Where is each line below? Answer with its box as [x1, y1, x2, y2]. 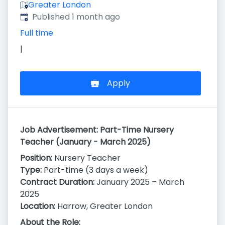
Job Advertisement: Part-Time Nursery [20, 124, 174, 136]
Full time [20, 27, 53, 39]
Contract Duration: [20, 176, 94, 188]
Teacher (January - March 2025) [20, 136, 151, 148]
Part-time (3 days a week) [42, 164, 148, 176]
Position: [20, 152, 52, 164]
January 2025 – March [94, 176, 184, 188]
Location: [20, 200, 55, 212]
